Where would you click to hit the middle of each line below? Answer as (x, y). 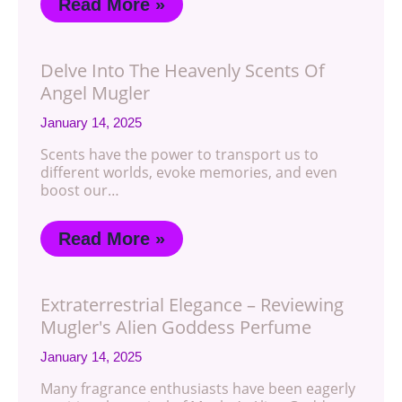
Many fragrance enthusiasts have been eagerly (198, 389)
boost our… (80, 190)
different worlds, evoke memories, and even (189, 172)
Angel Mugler (95, 93)
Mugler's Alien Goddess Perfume (176, 327)
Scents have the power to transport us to (179, 154)
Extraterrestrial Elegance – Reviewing (192, 305)
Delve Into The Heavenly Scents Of (183, 70)
